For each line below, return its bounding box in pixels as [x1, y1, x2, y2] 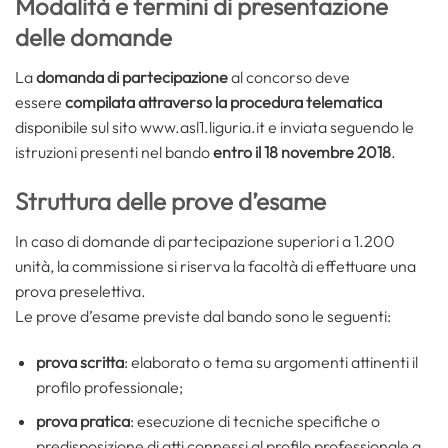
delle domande [15, 22, 172, 53]
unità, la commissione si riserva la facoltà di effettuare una [15, 255, 416, 276]
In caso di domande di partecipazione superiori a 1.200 [15, 230, 395, 251]
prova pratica [35, 411, 130, 432]
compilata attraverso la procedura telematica [65, 92, 382, 113]
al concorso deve [228, 67, 350, 88]
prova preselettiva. [15, 280, 146, 301]
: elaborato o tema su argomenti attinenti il [123, 351, 418, 372]
